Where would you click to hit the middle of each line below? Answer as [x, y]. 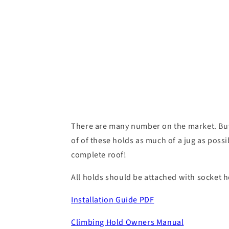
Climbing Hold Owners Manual [128, 222]
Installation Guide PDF [113, 200]
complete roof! [99, 155]
